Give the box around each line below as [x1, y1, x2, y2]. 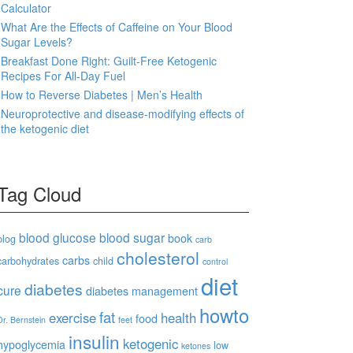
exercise [49, 308, 96, 327]
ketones [181, 340, 210, 351]
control [203, 255, 228, 267]
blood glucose [19, 229, 96, 246]
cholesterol [117, 246, 199, 269]
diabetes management [86, 283, 198, 299]
